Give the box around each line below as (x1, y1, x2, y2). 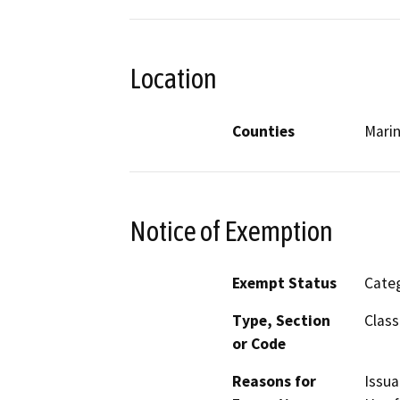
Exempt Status (232, 273, 337, 294)
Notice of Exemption (129, 214, 333, 247)
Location (129, 62, 217, 96)
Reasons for (232, 371, 316, 392)
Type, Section (232, 311, 330, 331)
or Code (232, 334, 286, 354)
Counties (232, 121, 295, 141)
